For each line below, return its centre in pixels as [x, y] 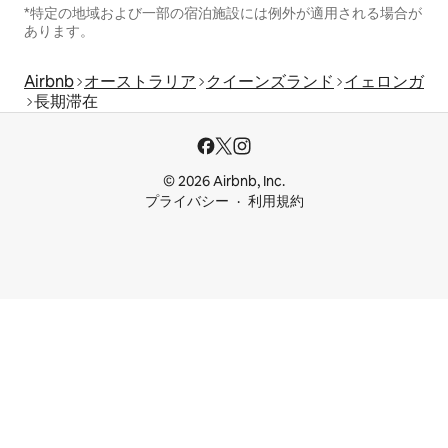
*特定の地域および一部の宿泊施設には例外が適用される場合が [223, 12]
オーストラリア [140, 81]
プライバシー [186, 201]
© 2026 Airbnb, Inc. [224, 181]
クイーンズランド [270, 81]
